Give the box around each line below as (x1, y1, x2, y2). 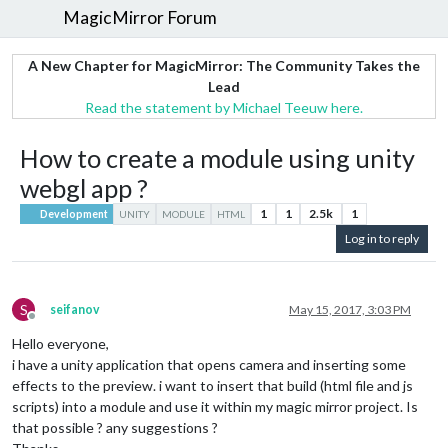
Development (38, 207, 109, 220)
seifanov (50, 302, 100, 318)
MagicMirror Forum (63, 7, 218, 29)
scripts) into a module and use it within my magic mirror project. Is (12, 398, 418, 416)
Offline (31, 316, 69, 332)
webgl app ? (20, 172, 148, 203)
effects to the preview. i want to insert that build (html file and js (12, 377, 413, 395)
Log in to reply (345, 231, 419, 247)
